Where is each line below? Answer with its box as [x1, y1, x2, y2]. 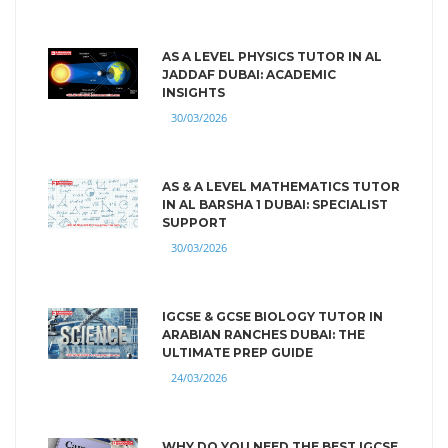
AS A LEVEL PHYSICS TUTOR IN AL [162, 48, 382, 64]
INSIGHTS [162, 84, 225, 100]
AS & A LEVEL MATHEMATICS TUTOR [162, 178, 400, 194]
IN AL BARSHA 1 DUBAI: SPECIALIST [162, 196, 388, 212]
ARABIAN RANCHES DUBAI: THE [162, 326, 365, 342]
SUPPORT [162, 214, 227, 230]
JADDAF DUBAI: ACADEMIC [162, 66, 336, 82]
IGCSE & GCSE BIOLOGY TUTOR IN [162, 308, 383, 324]
